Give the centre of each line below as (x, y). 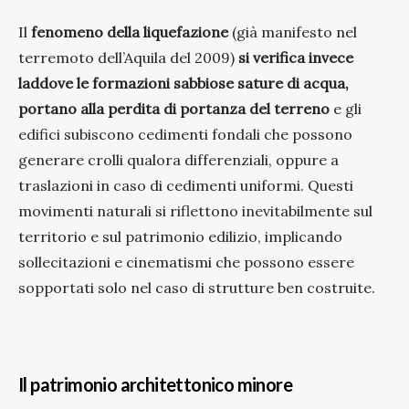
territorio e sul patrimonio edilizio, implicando (180, 236)
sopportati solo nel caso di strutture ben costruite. (197, 287)
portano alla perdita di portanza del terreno (174, 108)
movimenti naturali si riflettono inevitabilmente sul (195, 210)
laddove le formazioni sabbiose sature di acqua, (184, 83)
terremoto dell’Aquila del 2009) (128, 57)
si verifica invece (296, 57)
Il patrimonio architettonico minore (155, 384)
